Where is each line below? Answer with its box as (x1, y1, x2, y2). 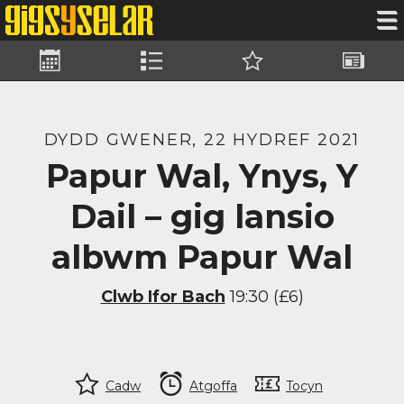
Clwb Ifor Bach (100, 287, 225, 307)
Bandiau (101, 60, 192, 87)
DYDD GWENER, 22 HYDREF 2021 (43, 129, 361, 150)
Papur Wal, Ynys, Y (46, 156, 358, 196)
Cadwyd (202, 60, 289, 87)
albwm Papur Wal (51, 237, 353, 277)
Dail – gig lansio (69, 197, 335, 236)
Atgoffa (189, 378, 237, 394)
